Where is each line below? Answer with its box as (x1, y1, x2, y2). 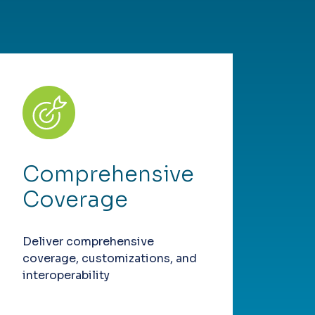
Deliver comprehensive (22, 234, 154, 250)
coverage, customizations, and (22, 251, 197, 266)
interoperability (22, 268, 110, 283)
